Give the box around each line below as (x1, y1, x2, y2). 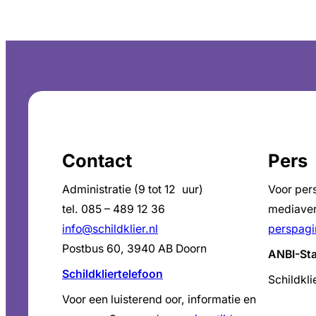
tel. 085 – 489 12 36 (62, 202, 165, 216)
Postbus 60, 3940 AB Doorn (62, 241, 207, 255)
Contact (62, 149, 132, 171)
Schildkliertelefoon (62, 267, 163, 281)
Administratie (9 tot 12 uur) (62, 182, 203, 196)
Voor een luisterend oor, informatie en (62, 292, 256, 306)
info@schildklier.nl (62, 221, 158, 236)
